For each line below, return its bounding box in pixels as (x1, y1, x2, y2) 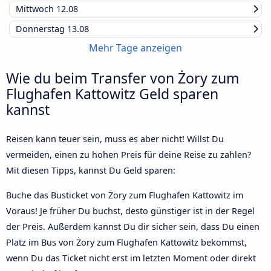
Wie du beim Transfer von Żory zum (6, 68, 240, 88)
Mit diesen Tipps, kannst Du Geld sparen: (6, 165, 175, 177)
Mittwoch (16, 3, 56, 15)
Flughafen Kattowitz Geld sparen (6, 84, 218, 104)
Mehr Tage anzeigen (89, 41, 182, 55)
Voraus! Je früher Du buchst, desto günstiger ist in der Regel (6, 204, 255, 217)
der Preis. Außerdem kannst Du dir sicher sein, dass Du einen (6, 220, 260, 232)
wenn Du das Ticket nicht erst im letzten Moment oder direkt (6, 252, 256, 264)
